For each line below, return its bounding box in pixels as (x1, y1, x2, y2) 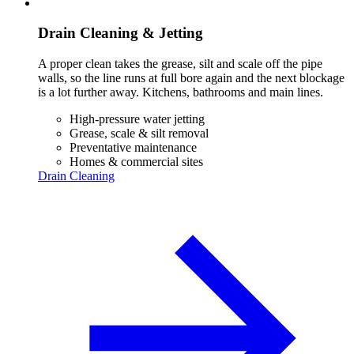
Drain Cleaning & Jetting (38, 24, 203, 42)
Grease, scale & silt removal (70, 126, 209, 140)
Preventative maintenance (70, 140, 197, 154)
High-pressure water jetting (70, 111, 205, 126)
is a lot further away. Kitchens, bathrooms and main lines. (38, 85, 323, 99)
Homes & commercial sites (70, 154, 203, 168)
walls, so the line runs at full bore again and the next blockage (38, 70, 345, 85)
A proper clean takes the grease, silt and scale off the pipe (38, 56, 322, 70)
